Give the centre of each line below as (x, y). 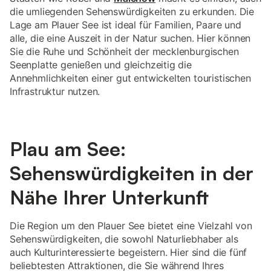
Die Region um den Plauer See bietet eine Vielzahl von (131, 226)
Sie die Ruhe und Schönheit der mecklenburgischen (124, 51)
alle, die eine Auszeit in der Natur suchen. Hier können (130, 38)
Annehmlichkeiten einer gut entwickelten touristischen (130, 78)
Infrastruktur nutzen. (55, 91)
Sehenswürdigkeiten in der (132, 173)
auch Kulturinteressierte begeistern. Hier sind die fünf (129, 252)
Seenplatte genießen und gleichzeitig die (101, 65)
